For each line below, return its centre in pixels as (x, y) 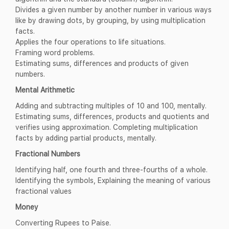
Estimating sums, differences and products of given (102, 63)
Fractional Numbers (48, 154)
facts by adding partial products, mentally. (86, 138)
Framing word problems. (55, 53)
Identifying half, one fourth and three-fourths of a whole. (111, 170)
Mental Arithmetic (45, 90)
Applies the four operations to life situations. (90, 42)
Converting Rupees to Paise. (63, 223)
